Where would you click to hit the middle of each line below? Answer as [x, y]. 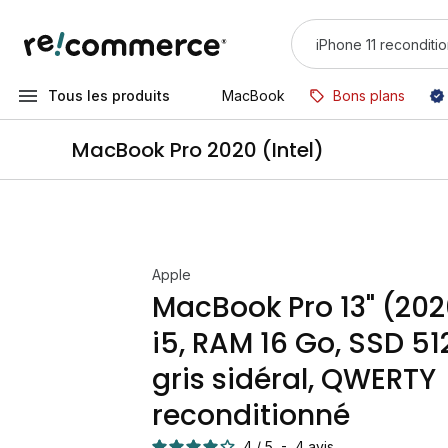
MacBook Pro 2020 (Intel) [198, 149]
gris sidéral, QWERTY [294, 379]
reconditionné [251, 415]
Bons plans [369, 95]
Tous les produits [109, 95]
